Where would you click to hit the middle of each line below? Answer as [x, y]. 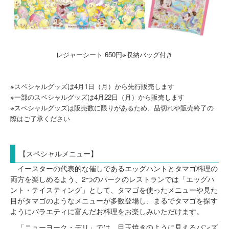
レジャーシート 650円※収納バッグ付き [114, 55]
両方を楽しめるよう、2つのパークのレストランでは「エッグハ [112, 179]
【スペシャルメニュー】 [58, 154]
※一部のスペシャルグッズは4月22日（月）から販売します [97, 97]
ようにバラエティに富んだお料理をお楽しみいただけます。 [107, 211]
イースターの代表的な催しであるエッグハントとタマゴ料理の [114, 168]
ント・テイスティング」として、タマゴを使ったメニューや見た [114, 190]
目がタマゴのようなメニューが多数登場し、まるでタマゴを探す [114, 201]
